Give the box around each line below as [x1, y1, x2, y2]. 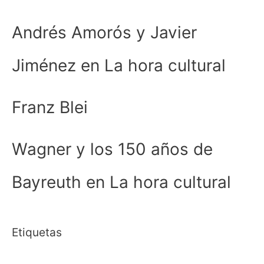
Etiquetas [12, 225, 62, 240]
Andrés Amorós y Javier [12, 22, 197, 43]
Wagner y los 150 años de [12, 139, 213, 160]
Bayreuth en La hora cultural [12, 172, 231, 193]
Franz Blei [12, 97, 88, 118]
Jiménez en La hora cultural [12, 55, 226, 76]
